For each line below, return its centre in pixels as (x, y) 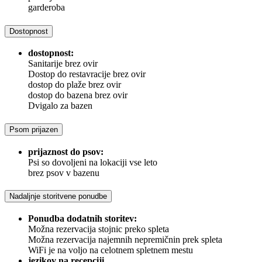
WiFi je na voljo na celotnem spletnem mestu (111, 250)
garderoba (46, 7)
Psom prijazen (34, 129)
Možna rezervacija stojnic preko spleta (99, 229)
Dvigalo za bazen (60, 106)
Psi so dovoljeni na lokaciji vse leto (93, 162)
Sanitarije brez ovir (63, 64)
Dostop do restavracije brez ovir (87, 74)
